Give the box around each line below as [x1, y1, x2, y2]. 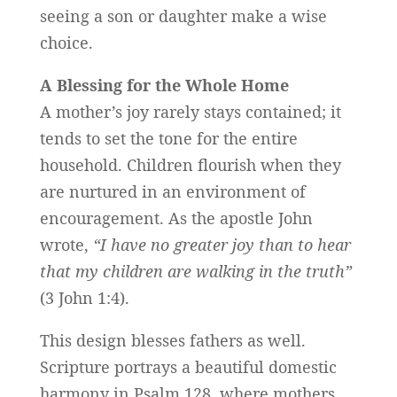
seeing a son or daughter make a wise [39, 5, 327, 27]
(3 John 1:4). [39, 287, 129, 309]
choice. [39, 32, 93, 54]
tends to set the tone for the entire [39, 128, 298, 150]
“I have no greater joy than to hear [92, 234, 351, 256]
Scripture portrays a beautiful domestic [39, 356, 337, 378]
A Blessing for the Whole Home [39, 74, 289, 97]
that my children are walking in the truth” [39, 261, 352, 283]
